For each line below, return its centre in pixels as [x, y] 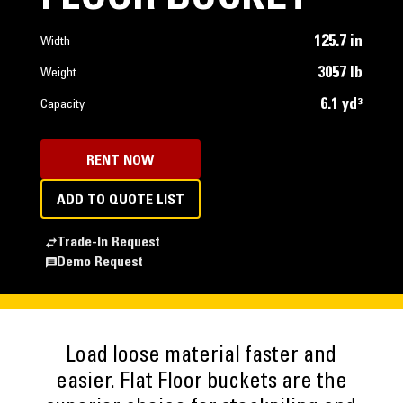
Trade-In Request [108, 243]
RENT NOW [121, 161]
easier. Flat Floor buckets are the [201, 383]
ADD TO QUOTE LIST [120, 201]
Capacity [62, 105]
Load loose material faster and [201, 357]
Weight [58, 74]
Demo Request [99, 263]
